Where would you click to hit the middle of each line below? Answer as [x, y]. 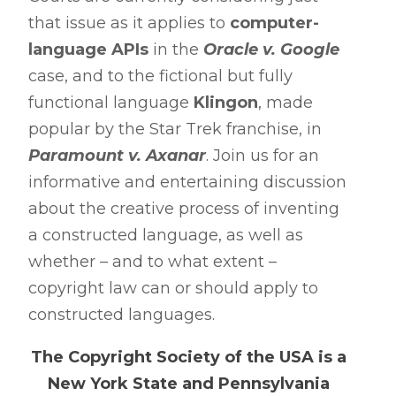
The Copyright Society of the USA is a [189, 357]
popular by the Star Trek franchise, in [175, 129]
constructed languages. [122, 315]
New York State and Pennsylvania [189, 384]
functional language [111, 103]
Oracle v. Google [271, 49]
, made [286, 103]
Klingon [226, 103]
